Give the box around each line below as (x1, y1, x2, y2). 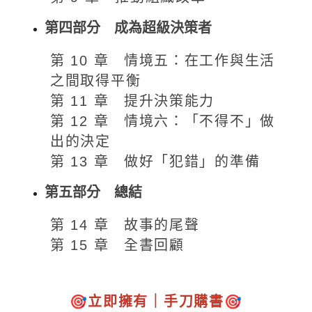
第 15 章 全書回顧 (50, 237, 185, 253)
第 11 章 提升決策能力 (50, 93, 215, 109)
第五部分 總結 (45, 184, 142, 200)
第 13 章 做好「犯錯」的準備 (50, 153, 260, 169)
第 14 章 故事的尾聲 (50, 217, 200, 233)
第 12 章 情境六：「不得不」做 (50, 113, 275, 129)
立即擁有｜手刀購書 (88, 293, 224, 309)
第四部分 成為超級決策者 (45, 19, 212, 36)
